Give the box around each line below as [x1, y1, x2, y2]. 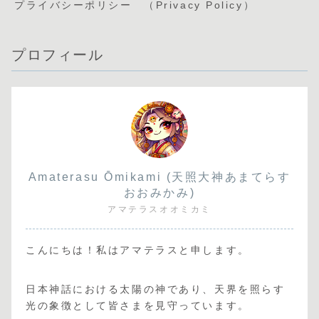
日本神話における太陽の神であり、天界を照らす [26, 283, 286, 296]
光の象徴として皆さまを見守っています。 [26, 300, 250, 312]
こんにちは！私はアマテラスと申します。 [26, 244, 250, 256]
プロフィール [11, 46, 104, 64]
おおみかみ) [123, 187, 196, 199]
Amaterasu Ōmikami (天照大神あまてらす [28, 171, 291, 184]
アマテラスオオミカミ [108, 204, 211, 215]
